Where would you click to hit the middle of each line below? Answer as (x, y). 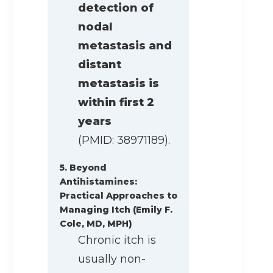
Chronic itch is (117, 240)
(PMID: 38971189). (124, 140)
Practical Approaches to (119, 196)
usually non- (112, 259)
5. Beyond (83, 168)
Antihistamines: (98, 182)
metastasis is (119, 84)
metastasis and (125, 46)
